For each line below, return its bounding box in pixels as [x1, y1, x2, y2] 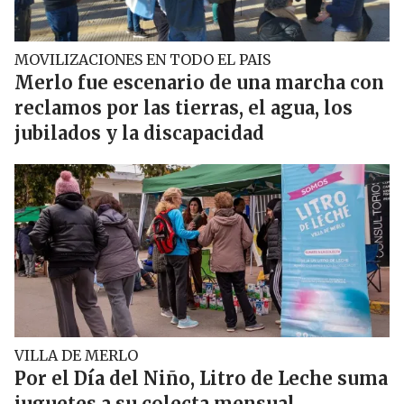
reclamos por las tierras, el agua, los [14, 96, 353, 119]
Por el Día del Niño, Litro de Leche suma [14, 367, 388, 390]
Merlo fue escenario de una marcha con [14, 71, 384, 94]
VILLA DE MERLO [14, 346, 138, 364]
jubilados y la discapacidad [14, 122, 264, 144]
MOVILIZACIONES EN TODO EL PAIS [14, 50, 271, 69]
